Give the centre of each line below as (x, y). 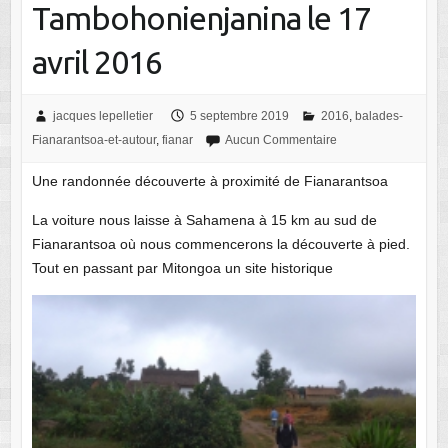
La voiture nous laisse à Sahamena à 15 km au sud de (204, 220)
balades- (378, 116)
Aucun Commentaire (280, 140)
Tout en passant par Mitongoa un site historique (182, 268)
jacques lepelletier (102, 116)
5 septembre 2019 (239, 116)
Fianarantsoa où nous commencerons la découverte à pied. (220, 244)
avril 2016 (96, 62)
